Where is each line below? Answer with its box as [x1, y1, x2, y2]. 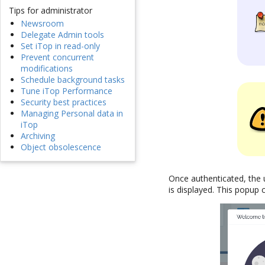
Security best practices [21, 96, 106, 108]
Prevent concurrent [21, 51, 94, 63]
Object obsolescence [21, 141, 101, 153]
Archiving [21, 130, 55, 142]
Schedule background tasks [21, 74, 125, 86]
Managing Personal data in [21, 108, 123, 119]
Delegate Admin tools [21, 29, 104, 41]
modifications [21, 63, 73, 75]
